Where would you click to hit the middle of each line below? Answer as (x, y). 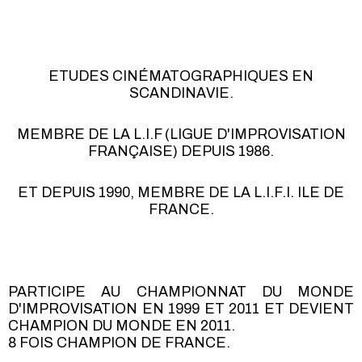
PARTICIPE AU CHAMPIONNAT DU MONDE (181, 293)
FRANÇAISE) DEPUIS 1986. (181, 152)
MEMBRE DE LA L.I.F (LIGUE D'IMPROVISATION (181, 135)
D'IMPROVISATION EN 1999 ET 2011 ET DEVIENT (181, 309)
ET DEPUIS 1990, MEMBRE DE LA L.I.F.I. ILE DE (181, 193)
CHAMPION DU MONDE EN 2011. (122, 326)
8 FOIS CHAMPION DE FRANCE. (119, 343)
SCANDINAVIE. (181, 94)
